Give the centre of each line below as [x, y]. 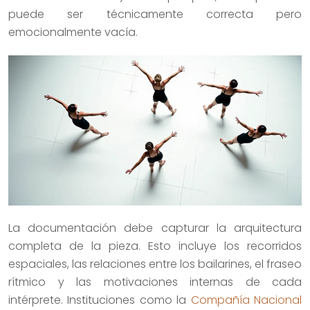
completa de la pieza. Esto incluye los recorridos [155, 246]
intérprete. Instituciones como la [100, 300]
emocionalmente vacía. [73, 32]
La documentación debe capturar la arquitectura [155, 228]
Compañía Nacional [246, 300]
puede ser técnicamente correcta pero [155, 14]
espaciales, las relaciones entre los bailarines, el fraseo [155, 264]
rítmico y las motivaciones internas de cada [155, 282]
